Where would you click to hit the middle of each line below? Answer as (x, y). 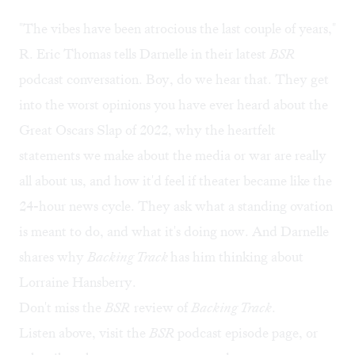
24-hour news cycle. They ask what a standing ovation (176, 206)
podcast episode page (238, 333)
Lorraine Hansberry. (78, 282)
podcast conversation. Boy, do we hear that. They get (174, 80)
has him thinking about (237, 257)
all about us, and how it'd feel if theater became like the (176, 181)
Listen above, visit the (84, 333)
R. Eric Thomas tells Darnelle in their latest (144, 54)
